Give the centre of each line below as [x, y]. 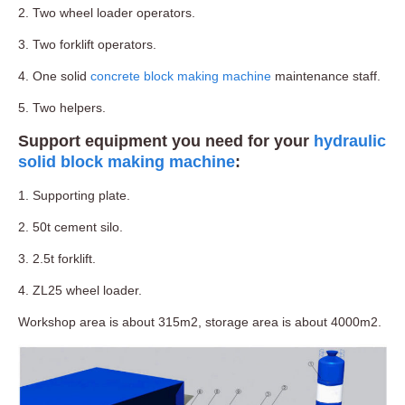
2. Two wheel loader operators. [107, 13]
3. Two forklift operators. [87, 45]
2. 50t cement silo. [71, 227]
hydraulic [350, 141]
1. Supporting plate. [74, 196]
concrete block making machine [181, 76]
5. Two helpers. [62, 108]
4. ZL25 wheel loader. [80, 291]
